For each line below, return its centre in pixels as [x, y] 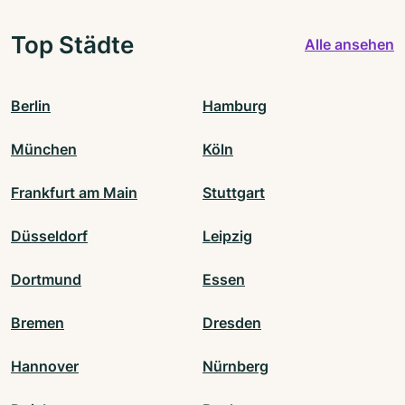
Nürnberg [235, 366]
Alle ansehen [349, 45]
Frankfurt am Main [74, 192]
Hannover [45, 366]
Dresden [232, 322]
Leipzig [227, 235]
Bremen [38, 322]
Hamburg [235, 105]
